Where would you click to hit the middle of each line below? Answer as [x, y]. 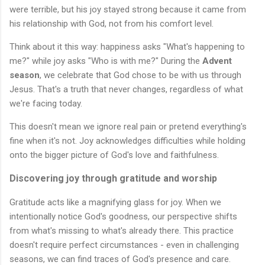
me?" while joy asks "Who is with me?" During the [106, 61]
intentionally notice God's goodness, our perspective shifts [123, 217]
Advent [217, 61]
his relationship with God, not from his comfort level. [112, 24]
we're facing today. [46, 104]
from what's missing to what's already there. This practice [122, 231]
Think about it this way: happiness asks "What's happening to [127, 47]
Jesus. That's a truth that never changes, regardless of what [126, 90]
